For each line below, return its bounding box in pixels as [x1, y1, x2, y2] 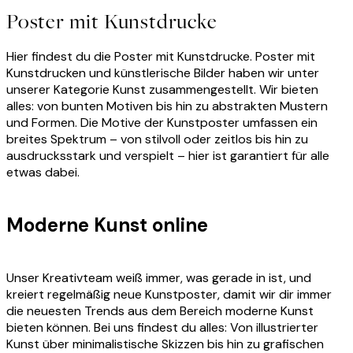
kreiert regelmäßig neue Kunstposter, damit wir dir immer [6, 286, 332, 303]
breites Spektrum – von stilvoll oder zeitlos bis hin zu [6, 131, 308, 148]
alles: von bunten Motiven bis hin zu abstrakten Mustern [6, 98, 328, 115]
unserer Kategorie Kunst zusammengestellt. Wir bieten [6, 81, 318, 98]
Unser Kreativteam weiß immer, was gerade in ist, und [6, 269, 311, 287]
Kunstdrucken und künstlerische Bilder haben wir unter [6, 65, 319, 82]
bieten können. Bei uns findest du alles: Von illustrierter [6, 319, 318, 336]
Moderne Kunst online [6, 213, 208, 238]
